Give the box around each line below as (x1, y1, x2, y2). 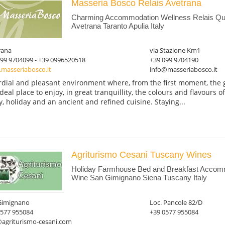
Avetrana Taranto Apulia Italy (71, 21, 164, 30)
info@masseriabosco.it (149, 64, 217, 74)
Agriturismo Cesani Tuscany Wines (71, 149, 211, 160)
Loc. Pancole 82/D (149, 198, 202, 207)
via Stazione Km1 (149, 45, 200, 55)
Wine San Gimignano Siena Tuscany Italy (71, 173, 207, 182)
